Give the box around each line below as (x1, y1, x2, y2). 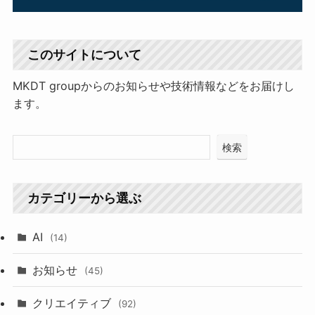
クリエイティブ (32, 296, 115, 311)
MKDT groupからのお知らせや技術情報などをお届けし (12, 79, 295, 94)
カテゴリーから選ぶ (27, 190, 141, 205)
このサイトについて (27, 47, 141, 63)
